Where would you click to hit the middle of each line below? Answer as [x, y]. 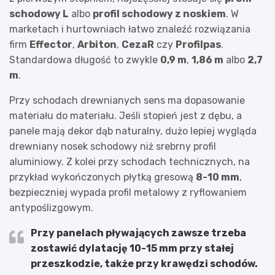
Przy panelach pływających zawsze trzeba [138, 233]
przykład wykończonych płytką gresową [103, 177]
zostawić [55, 248]
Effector [51, 44]
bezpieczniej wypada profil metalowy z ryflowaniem [128, 192]
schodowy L [39, 14]
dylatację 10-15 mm [128, 248]
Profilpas [198, 44]
